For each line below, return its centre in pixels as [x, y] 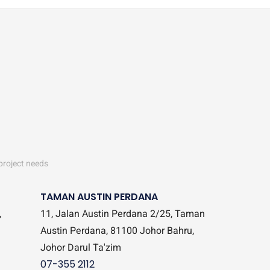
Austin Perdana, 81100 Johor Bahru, [117, 231]
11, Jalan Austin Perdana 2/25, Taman [123, 214]
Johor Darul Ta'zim [81, 247]
